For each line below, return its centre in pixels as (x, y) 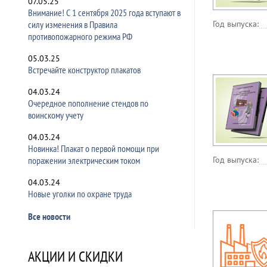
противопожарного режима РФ (80, 36)
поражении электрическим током (84, 160)
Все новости (49, 216)
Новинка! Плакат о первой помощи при (94, 148)
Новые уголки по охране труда (80, 194)
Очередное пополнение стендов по (88, 103)
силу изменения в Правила (73, 24)
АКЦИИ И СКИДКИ (75, 257)
